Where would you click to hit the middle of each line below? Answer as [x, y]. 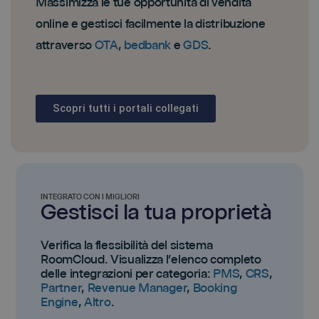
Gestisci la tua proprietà [156, 212]
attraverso [65, 45]
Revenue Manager [137, 288]
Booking [215, 288]
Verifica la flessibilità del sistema [127, 245]
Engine [59, 302]
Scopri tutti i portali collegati [126, 109]
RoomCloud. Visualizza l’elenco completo [151, 260]
